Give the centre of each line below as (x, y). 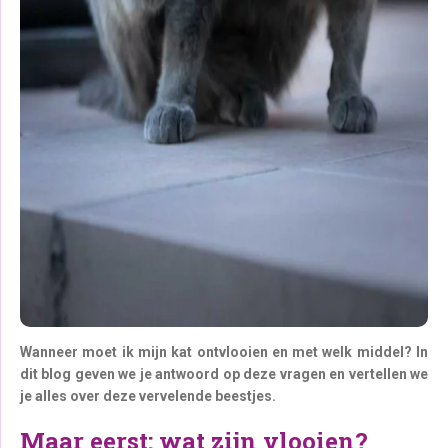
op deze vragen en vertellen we (325, 374)
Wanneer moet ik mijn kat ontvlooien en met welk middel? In (224, 352)
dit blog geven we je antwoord (120, 374)
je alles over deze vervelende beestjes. (148, 396)
